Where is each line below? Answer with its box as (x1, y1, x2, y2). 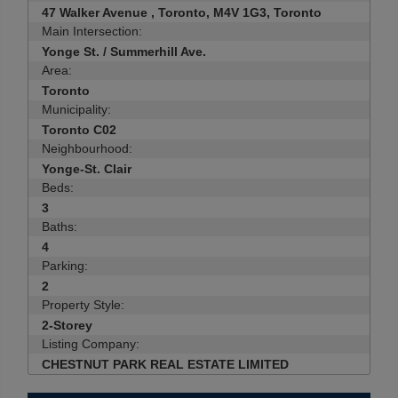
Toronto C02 (42, 123, 116, 137)
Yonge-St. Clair (42, 162, 131, 176)
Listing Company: (42, 337, 139, 351)
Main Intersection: (42, 24, 142, 38)
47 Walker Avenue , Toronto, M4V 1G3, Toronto (42, 5, 322, 20)
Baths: (42, 219, 77, 234)
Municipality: (42, 102, 111, 116)
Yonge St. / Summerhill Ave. (42, 44, 206, 59)
